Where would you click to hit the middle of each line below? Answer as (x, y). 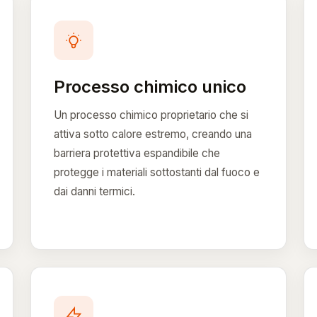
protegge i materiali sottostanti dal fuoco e (156, 172)
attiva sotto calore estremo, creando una (152, 134)
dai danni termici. (94, 191)
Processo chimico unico (150, 86)
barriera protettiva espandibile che (137, 153)
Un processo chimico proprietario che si (151, 115)
